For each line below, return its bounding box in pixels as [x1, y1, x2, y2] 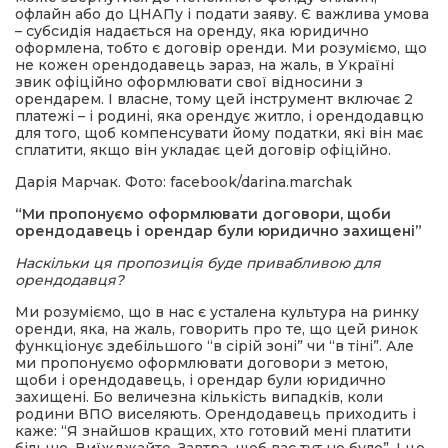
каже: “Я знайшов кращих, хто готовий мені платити [15, 422, 411, 440]
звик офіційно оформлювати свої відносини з [15, 73, 363, 91]
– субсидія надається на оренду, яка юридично [15, 22, 369, 40]
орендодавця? [15, 271, 124, 289]
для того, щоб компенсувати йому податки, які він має [15, 124, 423, 142]
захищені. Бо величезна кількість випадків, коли [15, 388, 383, 406]
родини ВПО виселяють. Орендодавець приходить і [15, 405, 416, 423]
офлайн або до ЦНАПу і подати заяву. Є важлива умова [15, 5, 429, 23]
